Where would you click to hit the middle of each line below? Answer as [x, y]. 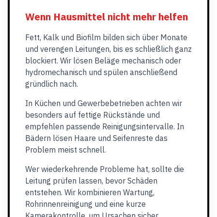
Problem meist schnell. [66, 150]
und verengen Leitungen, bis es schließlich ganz [108, 49]
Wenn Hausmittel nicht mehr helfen [107, 17]
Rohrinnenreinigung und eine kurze [85, 204]
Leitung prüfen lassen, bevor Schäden [91, 181]
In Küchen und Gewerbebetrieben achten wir [104, 103]
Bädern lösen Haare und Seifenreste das [96, 138]
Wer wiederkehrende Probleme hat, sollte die [105, 169]
